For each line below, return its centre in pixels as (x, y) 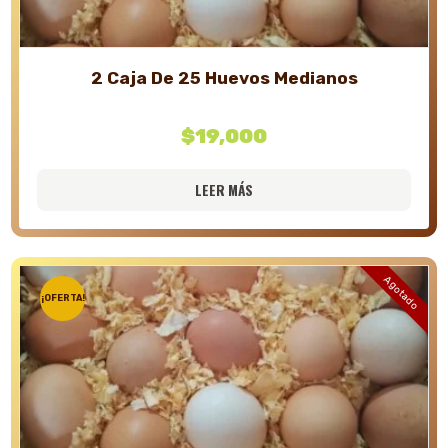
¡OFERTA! (62, 297)
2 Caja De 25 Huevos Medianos (224, 77)
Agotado (401, 293)
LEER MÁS (224, 189)
